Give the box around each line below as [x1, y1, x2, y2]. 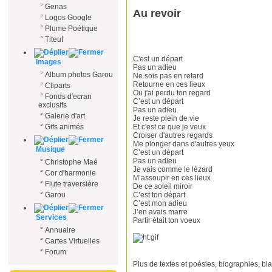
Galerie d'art [45, 112, 85, 120]
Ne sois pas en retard [133, 71, 203, 80]
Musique [34, 145, 65, 154]
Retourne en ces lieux [133, 80, 205, 89]
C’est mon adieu [133, 199, 187, 208]
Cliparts [45, 81, 70, 90]
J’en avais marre [133, 207, 188, 216]
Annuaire [45, 226, 75, 234]
